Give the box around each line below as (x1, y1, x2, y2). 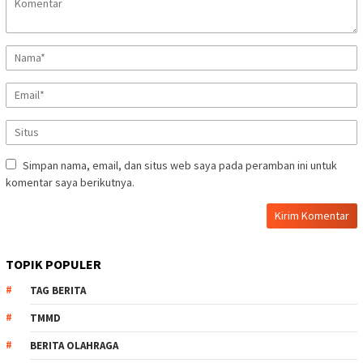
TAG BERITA (30, 284, 86, 298)
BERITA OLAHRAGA (30, 339, 118, 353)
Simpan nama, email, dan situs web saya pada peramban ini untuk (23, 158, 337, 173)
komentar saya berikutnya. (6, 175, 135, 190)
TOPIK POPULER (6, 256, 101, 273)
